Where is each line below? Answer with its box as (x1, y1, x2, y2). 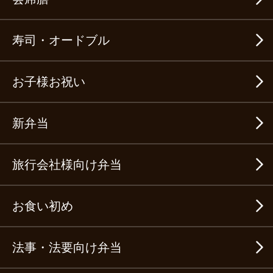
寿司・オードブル (12, 34, 110, 48)
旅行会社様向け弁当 (12, 158, 122, 172)
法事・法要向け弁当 (12, 241, 122, 255)
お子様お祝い (12, 75, 85, 89)
